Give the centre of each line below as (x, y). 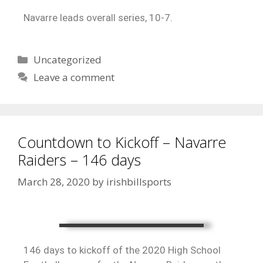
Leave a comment (74, 77)
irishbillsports (139, 182)
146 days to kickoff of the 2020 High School (122, 250)
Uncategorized (68, 59)
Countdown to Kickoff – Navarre (122, 142)
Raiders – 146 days (79, 159)
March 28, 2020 (54, 182)
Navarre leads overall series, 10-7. (98, 17)
